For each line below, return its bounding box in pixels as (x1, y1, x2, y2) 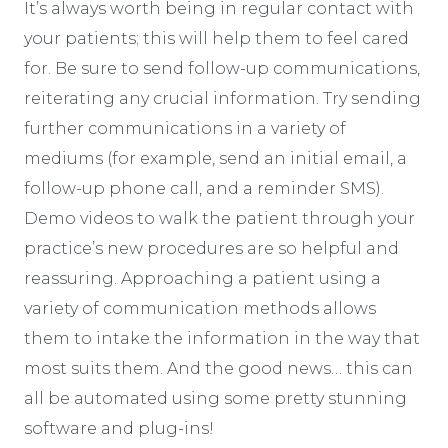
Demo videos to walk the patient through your (24, 208, 415, 228)
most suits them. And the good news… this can (24, 358, 413, 378)
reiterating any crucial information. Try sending (24, 88, 421, 108)
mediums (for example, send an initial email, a (24, 148, 407, 168)
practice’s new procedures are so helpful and (24, 238, 399, 258)
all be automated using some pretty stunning (24, 388, 407, 408)
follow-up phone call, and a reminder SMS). (24, 178, 384, 198)
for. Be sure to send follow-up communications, (24, 58, 420, 78)
